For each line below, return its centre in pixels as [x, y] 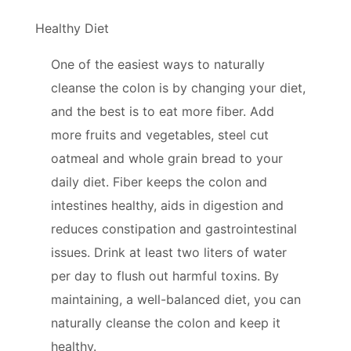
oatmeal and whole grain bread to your [167, 158]
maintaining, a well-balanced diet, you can [176, 299]
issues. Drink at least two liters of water [169, 252]
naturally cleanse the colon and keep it [166, 322]
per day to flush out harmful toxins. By [165, 275]
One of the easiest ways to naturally [158, 64]
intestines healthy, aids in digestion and [167, 205]
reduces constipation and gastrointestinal [174, 228]
